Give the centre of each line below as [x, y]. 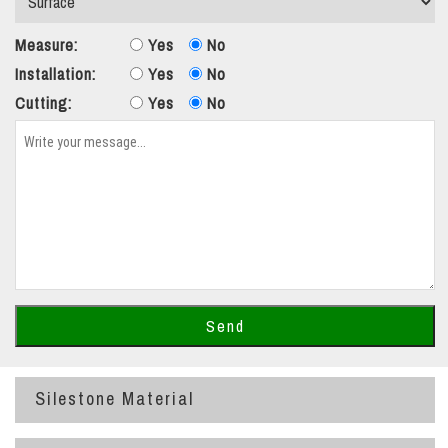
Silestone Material [114, 399]
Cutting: [43, 103]
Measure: [46, 45]
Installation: [55, 74]
